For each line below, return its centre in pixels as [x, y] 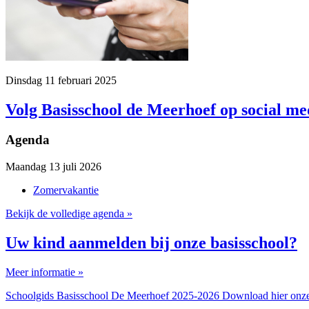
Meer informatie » [44, 272]
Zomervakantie [66, 190]
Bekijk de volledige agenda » [69, 214]
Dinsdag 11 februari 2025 [61, 80]
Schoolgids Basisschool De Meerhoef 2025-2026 [114, 295]
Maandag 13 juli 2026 [53, 167]
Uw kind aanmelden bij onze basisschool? [151, 243]
